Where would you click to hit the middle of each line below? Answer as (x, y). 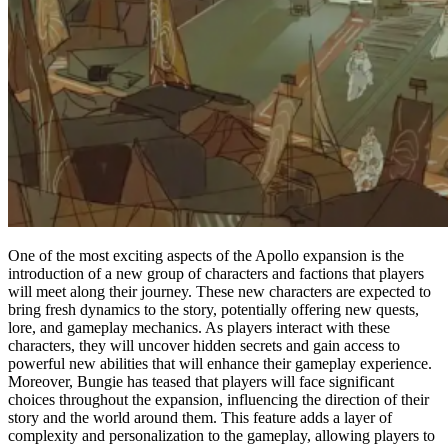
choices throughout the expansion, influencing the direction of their (218, 399)
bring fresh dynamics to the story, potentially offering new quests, (213, 309)
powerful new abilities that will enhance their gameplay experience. (220, 363)
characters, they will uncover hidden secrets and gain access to (204, 345)
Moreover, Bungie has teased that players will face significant (201, 381)
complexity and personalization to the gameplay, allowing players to (221, 435)
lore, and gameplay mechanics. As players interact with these (199, 327)
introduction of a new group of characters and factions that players (216, 273)
